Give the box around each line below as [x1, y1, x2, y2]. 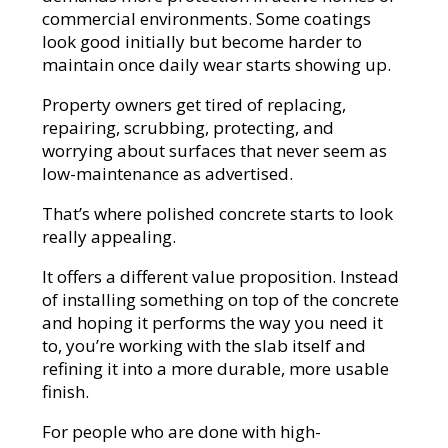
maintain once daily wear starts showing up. [42, 53, 392, 77]
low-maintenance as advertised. [42, 162, 294, 186]
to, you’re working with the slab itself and [42, 334, 367, 358]
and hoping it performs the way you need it [42, 311, 384, 335]
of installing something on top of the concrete [42, 288, 400, 312]
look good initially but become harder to [42, 30, 363, 54]
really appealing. [42, 225, 177, 249]
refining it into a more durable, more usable [42, 357, 390, 381]
